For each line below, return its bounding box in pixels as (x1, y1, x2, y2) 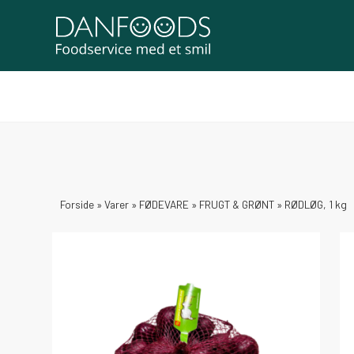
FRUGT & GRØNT (199, 198, 274, 211)
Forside (60, 198, 94, 211)
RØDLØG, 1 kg (284, 198, 347, 211)
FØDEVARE (139, 198, 189, 211)
